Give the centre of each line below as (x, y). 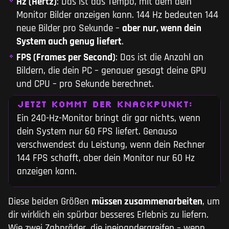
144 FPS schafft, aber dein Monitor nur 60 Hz (106, 158)
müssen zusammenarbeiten (147, 202)
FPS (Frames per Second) (66, 58)
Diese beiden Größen (50, 202)
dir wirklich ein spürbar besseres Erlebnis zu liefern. (108, 215)
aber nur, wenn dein (162, 29)
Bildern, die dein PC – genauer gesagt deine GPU (111, 71)
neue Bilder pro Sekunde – (69, 29)
